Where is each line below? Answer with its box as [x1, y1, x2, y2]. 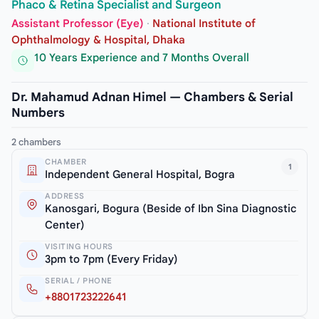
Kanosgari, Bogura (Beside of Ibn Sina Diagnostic [45, 202, 296, 216]
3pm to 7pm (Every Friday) [45, 253, 178, 266]
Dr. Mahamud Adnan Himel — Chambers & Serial [11, 90, 293, 105]
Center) [45, 219, 85, 232]
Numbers [11, 105, 65, 121]
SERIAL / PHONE [45, 276, 113, 286]
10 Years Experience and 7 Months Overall [34, 51, 249, 64]
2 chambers [11, 136, 61, 149]
